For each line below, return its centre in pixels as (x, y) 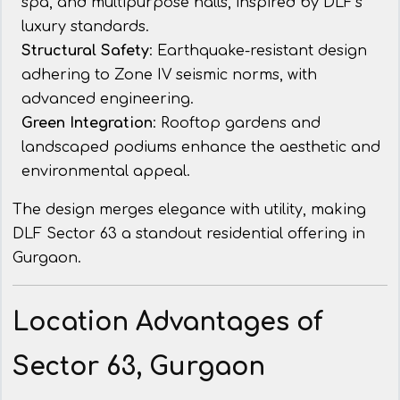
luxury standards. (85, 27)
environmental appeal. (106, 172)
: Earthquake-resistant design (258, 51)
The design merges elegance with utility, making (189, 210)
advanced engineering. (108, 100)
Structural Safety (85, 51)
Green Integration (87, 124)
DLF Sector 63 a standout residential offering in (189, 234)
